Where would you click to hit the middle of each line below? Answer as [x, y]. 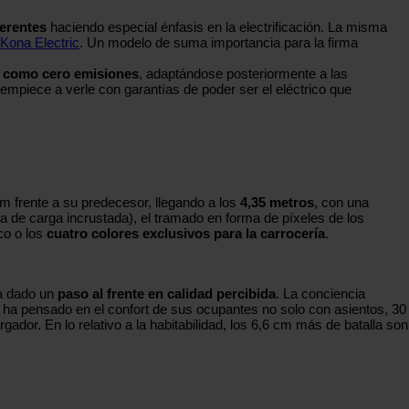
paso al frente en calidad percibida [167, 293]
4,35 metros [277, 202]
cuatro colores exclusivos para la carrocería [186, 233]
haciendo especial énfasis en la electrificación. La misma [217, 27]
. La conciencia [320, 293]
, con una [341, 202]
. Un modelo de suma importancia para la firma [219, 43]
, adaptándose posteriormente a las [243, 74]
